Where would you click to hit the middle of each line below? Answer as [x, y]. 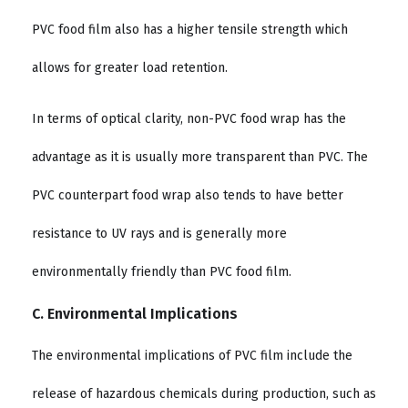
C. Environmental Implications [135, 313]
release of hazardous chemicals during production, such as [204, 393]
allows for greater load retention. [132, 67]
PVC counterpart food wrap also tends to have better [188, 196]
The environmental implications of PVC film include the [192, 355]
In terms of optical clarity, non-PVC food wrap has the [189, 119]
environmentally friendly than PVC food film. [163, 272]
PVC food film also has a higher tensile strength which [190, 29]
